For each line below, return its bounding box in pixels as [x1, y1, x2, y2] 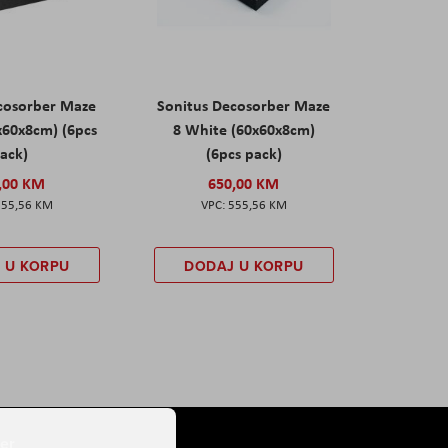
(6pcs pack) [205, 142, 282, 165]
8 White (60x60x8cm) [172, 118, 315, 141]
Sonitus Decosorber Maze [157, 94, 331, 117]
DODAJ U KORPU [184, 256, 304, 277]
